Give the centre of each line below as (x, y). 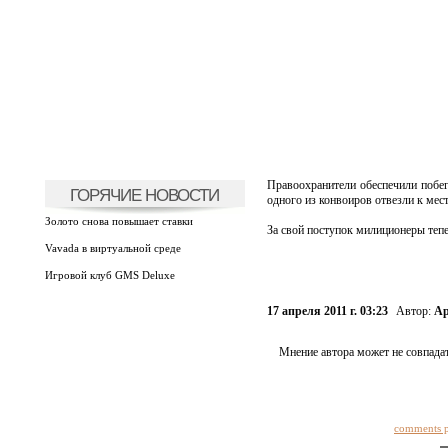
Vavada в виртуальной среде (112, 248)
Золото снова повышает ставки (118, 221)
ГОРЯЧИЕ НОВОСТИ (144, 195)
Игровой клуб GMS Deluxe (109, 275)
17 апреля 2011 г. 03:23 (327, 311)
